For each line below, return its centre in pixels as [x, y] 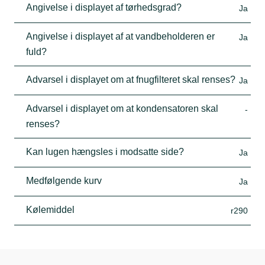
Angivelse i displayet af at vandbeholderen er [120, 36]
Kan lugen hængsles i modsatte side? [105, 151]
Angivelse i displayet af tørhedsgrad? [104, 7]
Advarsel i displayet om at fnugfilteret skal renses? [131, 79]
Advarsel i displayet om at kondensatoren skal [122, 108]
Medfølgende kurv [64, 180]
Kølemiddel [50, 209]
